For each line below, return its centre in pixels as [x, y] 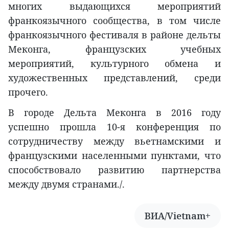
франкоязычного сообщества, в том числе [114, 20]
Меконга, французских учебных [114, 49]
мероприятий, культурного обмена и [114, 63]
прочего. [28, 92]
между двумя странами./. [66, 184]
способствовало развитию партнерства [114, 169]
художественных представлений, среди [114, 77]
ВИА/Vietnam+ [178, 215]
